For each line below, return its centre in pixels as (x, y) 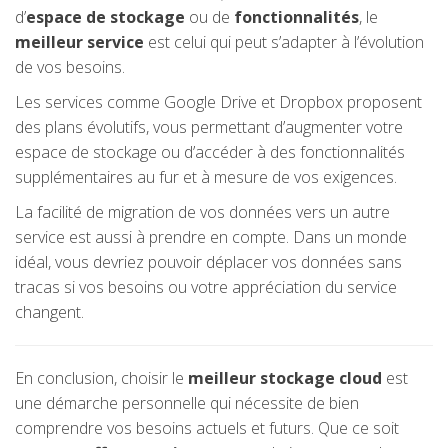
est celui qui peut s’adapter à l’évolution (284, 42)
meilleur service (79, 42)
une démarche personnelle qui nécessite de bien (187, 403)
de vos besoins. (70, 67)
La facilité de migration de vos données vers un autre (202, 212)
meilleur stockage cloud (285, 378)
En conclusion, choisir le (101, 378)
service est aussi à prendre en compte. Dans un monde (211, 237)
